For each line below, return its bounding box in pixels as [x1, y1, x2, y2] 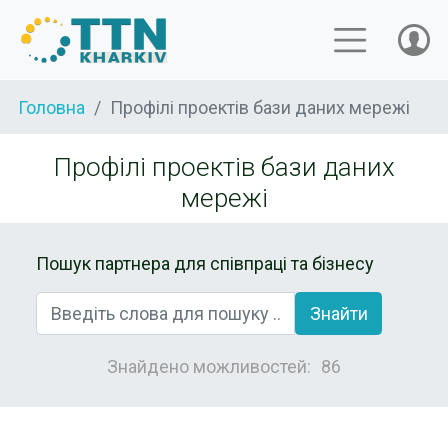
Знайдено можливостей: [107, 355, 311, 377]
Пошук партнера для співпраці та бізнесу [36, 253, 374, 274]
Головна [18, 96, 85, 118]
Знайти [309, 302, 368, 324]
